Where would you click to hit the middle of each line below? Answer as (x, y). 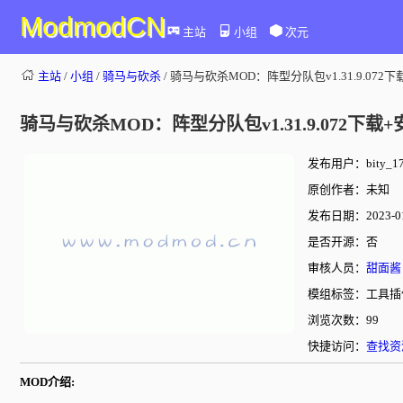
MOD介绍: (47, 382)
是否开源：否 (343, 242)
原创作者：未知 (349, 189)
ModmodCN (93, 27)
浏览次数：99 (343, 320)
